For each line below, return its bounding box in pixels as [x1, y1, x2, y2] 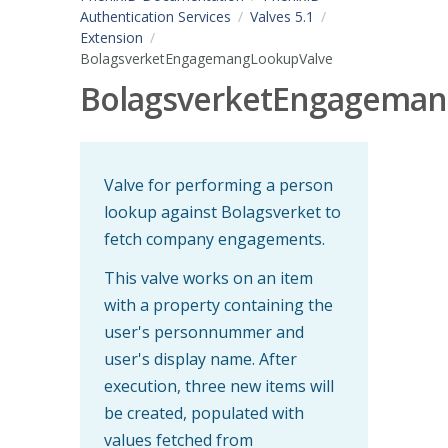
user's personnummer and [104, 320, 304, 343]
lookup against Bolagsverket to [104, 200, 341, 223]
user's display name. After [104, 347, 297, 370]
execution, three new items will [104, 374, 334, 397]
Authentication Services [80, 7, 231, 26]
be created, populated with [104, 401, 304, 424]
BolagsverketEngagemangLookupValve [80, 49, 333, 68]
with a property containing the [104, 293, 333, 316]
